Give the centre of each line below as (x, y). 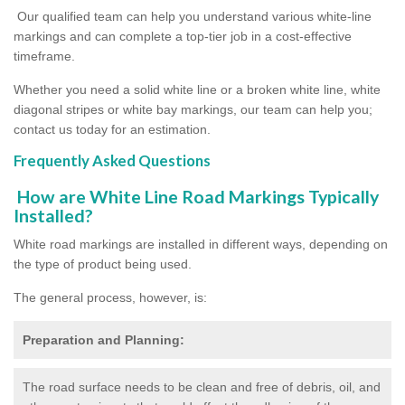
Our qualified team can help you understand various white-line (193, 16)
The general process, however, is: (110, 297)
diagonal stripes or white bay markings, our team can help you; (193, 109)
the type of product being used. (104, 264)
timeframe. (46, 56)
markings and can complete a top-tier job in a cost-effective (183, 36)
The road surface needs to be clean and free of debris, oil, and (202, 386)
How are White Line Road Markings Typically (196, 196)
